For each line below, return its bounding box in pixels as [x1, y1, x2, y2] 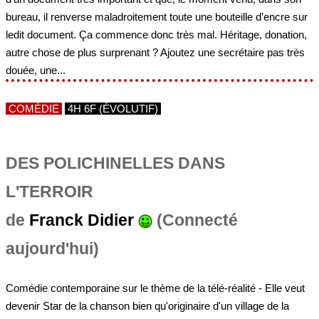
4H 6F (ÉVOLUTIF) [65, 102, 161, 115]
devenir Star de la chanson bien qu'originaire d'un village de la [6, 300, 289, 313]
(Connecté [152, 211, 238, 229]
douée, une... [6, 63, 66, 76]
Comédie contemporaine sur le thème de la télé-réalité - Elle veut [6, 282, 305, 295]
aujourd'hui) [6, 239, 99, 258]
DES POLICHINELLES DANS [6, 154, 225, 172]
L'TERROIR [6, 182, 93, 201]
